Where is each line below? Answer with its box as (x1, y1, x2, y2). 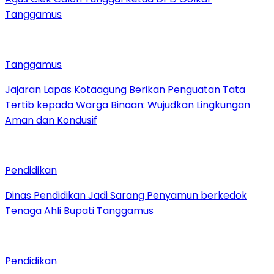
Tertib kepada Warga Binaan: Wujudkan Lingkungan (5, 97, 250, 112)
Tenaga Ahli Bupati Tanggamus (5, 203, 154, 218)
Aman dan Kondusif (5, 113, 97, 127)
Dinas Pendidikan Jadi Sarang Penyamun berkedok (5, 188, 247, 202)
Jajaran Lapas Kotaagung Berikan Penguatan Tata (5, 82, 245, 97)
